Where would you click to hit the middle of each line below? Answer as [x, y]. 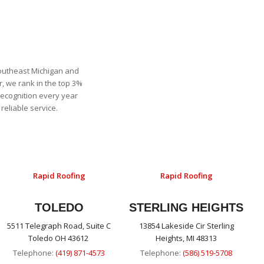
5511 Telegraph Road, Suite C [59, 226]
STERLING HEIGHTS [187, 208]
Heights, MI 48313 [187, 238]
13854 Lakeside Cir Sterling [186, 226]
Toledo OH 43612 [59, 238]
